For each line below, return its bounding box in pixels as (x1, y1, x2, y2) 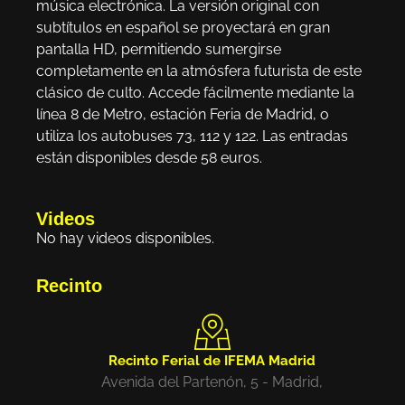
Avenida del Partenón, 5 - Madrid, (101, 372, 323, 391)
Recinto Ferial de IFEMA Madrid (108, 352, 316, 369)
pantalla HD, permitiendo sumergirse (36, 41, 281, 59)
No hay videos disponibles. (36, 229, 214, 247)
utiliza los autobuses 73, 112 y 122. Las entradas (36, 127, 348, 146)
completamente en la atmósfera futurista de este (36, 62, 362, 80)
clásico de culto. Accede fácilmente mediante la (36, 84, 354, 102)
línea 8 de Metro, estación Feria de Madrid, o (36, 106, 329, 124)
